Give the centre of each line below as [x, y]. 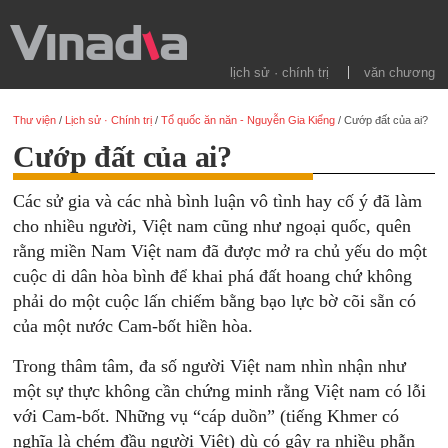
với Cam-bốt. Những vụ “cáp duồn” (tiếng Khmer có [206, 416]
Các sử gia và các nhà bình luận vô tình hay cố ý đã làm [218, 201]
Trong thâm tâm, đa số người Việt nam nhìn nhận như [210, 366]
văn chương [399, 72]
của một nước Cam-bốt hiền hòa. [133, 326]
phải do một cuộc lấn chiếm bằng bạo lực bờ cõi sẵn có [215, 301]
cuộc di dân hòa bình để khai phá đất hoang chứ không [213, 276]
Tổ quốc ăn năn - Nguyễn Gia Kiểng [248, 120]
